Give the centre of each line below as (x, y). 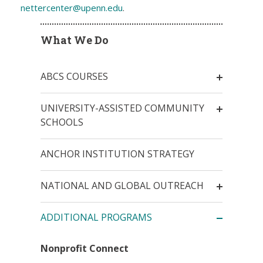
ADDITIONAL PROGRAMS (96, 218)
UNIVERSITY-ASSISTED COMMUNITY (122, 108)
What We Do (75, 40)
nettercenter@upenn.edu (72, 7)
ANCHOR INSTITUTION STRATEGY (117, 154)
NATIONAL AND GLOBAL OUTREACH (122, 186)
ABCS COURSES (74, 77)
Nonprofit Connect (85, 249)
